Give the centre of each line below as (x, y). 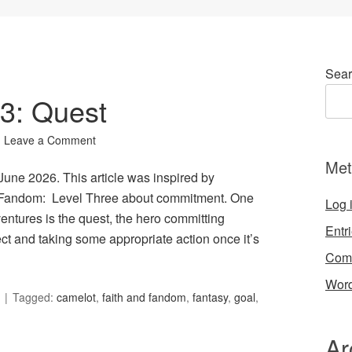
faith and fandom (144, 297)
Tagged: (35, 297)
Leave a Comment (50, 140)
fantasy (210, 297)
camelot (76, 297)
